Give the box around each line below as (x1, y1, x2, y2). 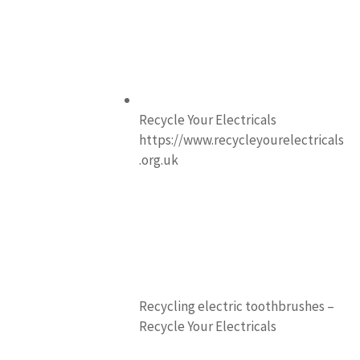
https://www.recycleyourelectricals (139, 131, 344, 149)
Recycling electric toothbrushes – (139, 297, 334, 316)
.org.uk (139, 151, 178, 170)
